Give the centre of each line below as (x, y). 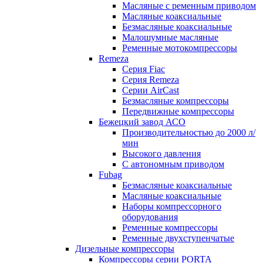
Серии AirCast (151, 90)
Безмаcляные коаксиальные (177, 27)
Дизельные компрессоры (125, 249)
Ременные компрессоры (170, 227)
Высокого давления (161, 154)
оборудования (150, 217)
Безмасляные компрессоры (176, 101)
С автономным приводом (173, 164)
